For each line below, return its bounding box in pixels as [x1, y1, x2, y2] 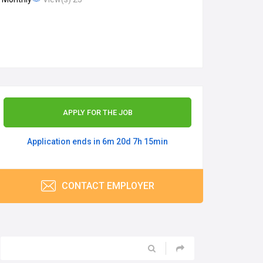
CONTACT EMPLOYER [59, 180, 154, 191]
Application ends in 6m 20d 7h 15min [27, 137, 168, 146]
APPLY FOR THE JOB [62, 108, 133, 117]
